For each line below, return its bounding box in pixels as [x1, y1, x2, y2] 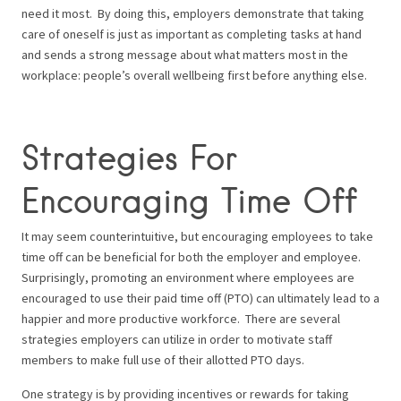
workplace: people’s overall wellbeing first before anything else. [21, 66, 367, 83]
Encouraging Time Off [21, 179, 357, 220]
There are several [245, 310, 340, 327]
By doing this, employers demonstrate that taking [98, 4, 364, 21]
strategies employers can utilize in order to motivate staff [21, 330, 332, 347]
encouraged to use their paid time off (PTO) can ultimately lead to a [21, 289, 380, 306]
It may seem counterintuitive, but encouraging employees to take [21, 227, 373, 244]
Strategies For [21, 136, 237, 177]
